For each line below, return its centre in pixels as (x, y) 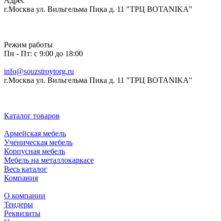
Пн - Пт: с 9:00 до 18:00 (43, 54)
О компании (25, 196)
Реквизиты (22, 214)
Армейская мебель (35, 134)
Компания (21, 178)
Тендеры (18, 205)
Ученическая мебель (38, 143)
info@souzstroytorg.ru (39, 72)
